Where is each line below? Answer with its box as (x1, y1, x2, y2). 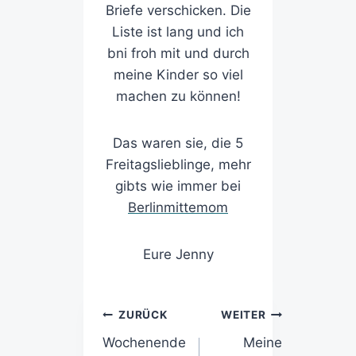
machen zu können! (115, 88, 241, 105)
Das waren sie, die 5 (113, 135, 243, 152)
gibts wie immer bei (115, 178, 241, 195)
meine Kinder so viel (113, 67, 243, 83)
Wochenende (102, 334, 186, 350)
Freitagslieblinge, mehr (105, 157, 251, 173)
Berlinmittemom (128, 199, 228, 216)
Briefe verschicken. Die (105, 2, 251, 19)
